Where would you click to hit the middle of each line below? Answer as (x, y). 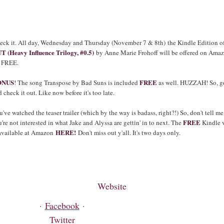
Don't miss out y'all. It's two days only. (128, 132)
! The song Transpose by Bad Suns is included (77, 82)
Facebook (62, 205)
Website (112, 186)
